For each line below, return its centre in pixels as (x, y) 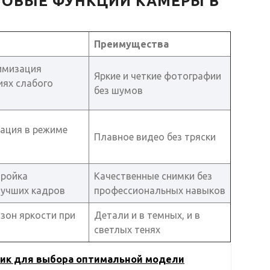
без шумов (118, 90)
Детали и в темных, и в (147, 215)
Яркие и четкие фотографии (158, 76)
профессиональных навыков (160, 190)
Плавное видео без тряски (155, 137)
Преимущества (131, 44)
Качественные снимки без (153, 176)
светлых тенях (127, 229)
